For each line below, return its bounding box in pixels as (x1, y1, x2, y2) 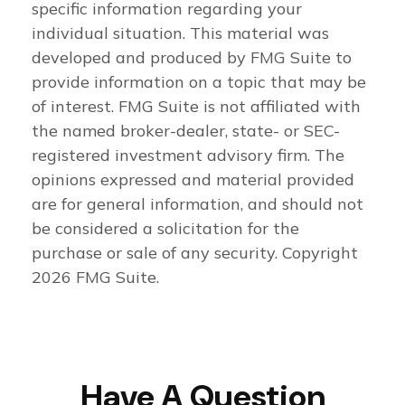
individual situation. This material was (32, 23, 329, 44)
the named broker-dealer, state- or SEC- (32, 120, 340, 142)
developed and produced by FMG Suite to (32, 47, 352, 69)
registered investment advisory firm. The (32, 145, 344, 166)
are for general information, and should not (32, 193, 363, 215)
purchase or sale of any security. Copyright (32, 242, 358, 264)
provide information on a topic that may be (32, 71, 366, 93)
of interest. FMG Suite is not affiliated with (32, 96, 361, 118)
